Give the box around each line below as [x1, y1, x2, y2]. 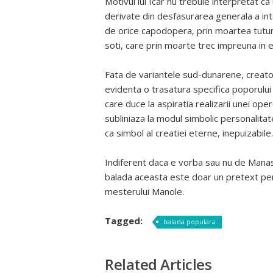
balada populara [163, 217, 216, 226]
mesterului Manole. [105, 185, 184, 197]
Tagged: [105, 214, 145, 227]
